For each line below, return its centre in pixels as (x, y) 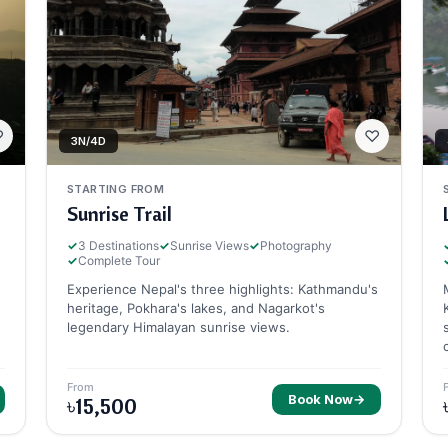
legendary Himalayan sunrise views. (178, 327)
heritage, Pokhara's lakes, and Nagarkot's (196, 308)
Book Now (320, 399)
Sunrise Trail (119, 214)
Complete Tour (119, 261)
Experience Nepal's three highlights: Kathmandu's (222, 289)
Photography (296, 246)
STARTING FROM (116, 189)
